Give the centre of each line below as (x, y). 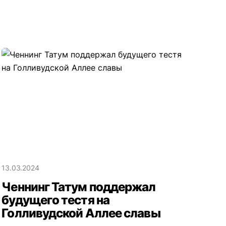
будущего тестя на (55, 200)
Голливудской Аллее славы (81, 213)
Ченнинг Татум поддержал (79, 187)
